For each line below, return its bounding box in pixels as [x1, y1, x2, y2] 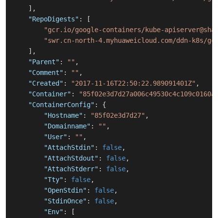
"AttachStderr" [44, 165, 98, 173]
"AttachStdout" [44, 154, 98, 163]
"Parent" [28, 58, 59, 66]
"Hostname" [44, 111, 83, 120]
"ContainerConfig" [28, 101, 94, 109]
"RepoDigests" [28, 15, 79, 23]
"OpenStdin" [44, 186, 87, 195]
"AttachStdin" [44, 144, 94, 152]
